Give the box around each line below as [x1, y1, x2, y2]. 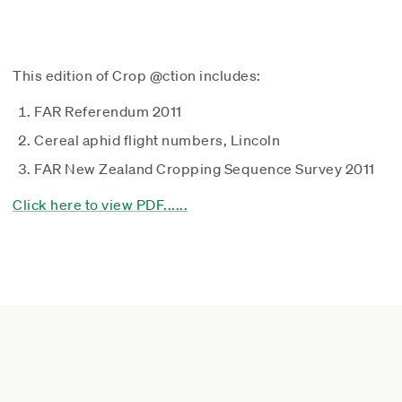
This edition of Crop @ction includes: [13, 66, 261, 84]
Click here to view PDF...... [13, 195, 188, 214]
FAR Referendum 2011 [34, 101, 182, 120]
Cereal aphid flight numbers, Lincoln [34, 130, 280, 149]
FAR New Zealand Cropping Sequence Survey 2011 [34, 159, 375, 178]
